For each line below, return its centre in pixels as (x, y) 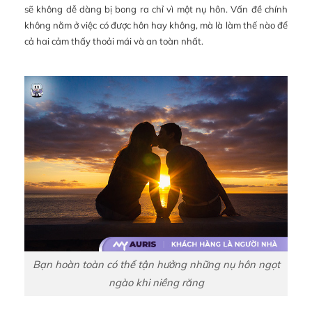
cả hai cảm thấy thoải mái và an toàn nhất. (114, 41)
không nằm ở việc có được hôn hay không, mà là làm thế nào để (156, 25)
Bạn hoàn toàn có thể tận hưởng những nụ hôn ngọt (156, 265)
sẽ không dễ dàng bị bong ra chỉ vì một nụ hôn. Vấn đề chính (156, 9)
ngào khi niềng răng (156, 283)
